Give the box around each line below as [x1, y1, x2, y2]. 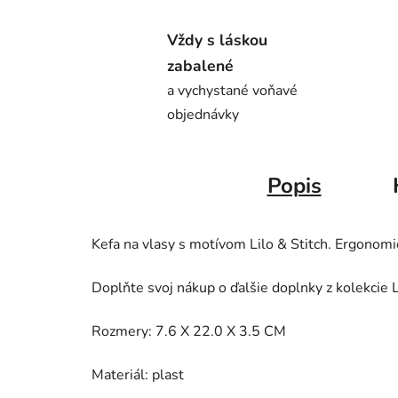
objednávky [167, 105, 239, 125]
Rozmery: [92, 322, 155, 342]
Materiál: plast [92, 365, 184, 386]
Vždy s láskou [167, 29, 267, 52]
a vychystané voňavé [167, 81, 298, 101]
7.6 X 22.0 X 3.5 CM [155, 322, 286, 342]
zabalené [167, 55, 234, 77]
